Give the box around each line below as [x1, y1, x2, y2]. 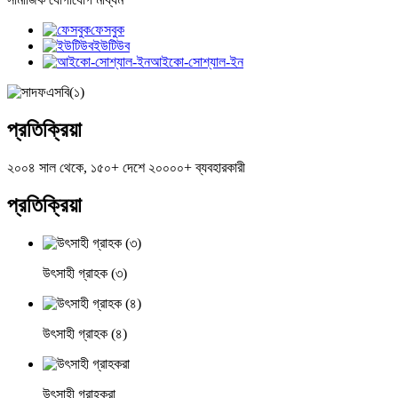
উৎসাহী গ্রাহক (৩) [43, 265, 127, 281]
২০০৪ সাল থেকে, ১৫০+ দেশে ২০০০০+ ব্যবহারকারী [7, 159, 245, 175]
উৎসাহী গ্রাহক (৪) [43, 325, 127, 341]
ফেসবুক [91, 21, 124, 37]
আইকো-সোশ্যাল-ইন [150, 53, 243, 69]
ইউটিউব [93, 37, 130, 53]
